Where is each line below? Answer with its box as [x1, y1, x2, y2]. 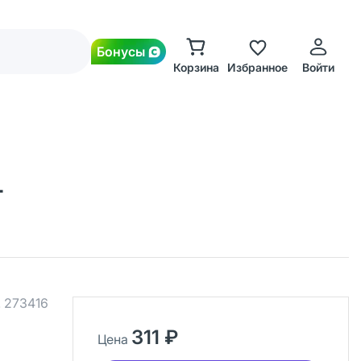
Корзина [172, 60, 219, 74]
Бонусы [97, 44, 145, 60]
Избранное [226, 60, 288, 74]
